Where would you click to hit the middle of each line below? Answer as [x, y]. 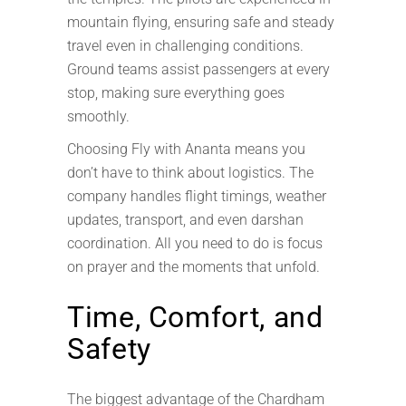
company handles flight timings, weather [197, 196]
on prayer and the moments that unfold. [193, 267]
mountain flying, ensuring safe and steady [201, 22]
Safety [109, 349]
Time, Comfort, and [195, 317]
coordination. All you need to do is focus [195, 243]
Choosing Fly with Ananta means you [186, 149]
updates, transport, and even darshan [185, 220]
